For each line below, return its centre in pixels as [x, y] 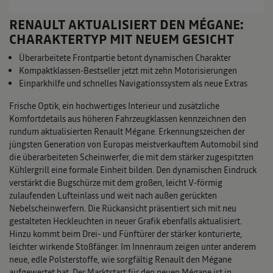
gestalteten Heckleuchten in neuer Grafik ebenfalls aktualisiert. [126, 222]
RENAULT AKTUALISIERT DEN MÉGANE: [126, 25]
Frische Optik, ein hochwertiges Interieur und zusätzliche [114, 106]
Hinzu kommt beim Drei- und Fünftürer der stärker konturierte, [126, 234]
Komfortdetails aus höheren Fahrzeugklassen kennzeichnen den [128, 119]
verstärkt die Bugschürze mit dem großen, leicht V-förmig [116, 183]
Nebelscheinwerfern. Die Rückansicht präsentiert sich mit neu [123, 209]
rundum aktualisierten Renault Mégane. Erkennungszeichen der [127, 132]
